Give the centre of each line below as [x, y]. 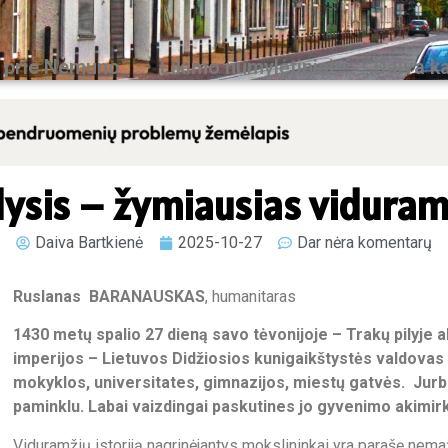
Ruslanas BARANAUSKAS [109, 296]
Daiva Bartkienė [89, 242]
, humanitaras [251, 296]
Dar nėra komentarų [364, 242]
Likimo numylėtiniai [247, 67]
